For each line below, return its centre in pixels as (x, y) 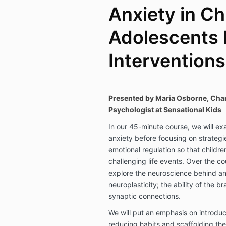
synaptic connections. (144, 196)
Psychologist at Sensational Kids (165, 109)
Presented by (132, 98)
